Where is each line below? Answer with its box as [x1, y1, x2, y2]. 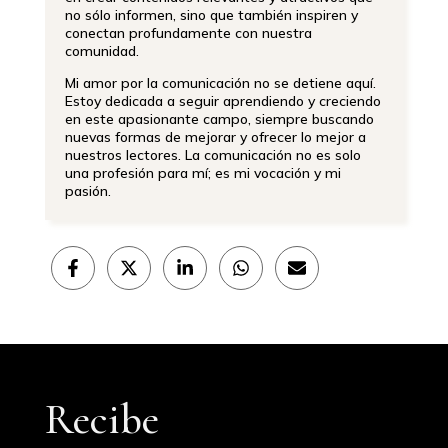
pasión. [64, 182, 111, 201]
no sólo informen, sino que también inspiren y [64, 6, 358, 25]
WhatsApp [239, 296, 324, 317]
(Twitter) [127, 312, 195, 333]
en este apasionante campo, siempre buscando [64, 110, 374, 129]
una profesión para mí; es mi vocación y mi [64, 164, 341, 183]
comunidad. [64, 42, 139, 61]
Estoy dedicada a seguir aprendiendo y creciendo [64, 92, 381, 111]
